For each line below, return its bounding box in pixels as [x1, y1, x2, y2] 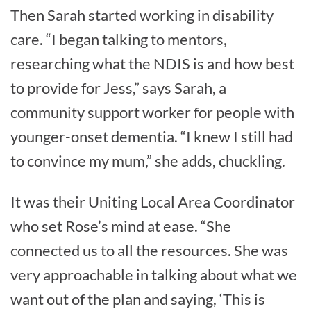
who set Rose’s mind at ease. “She [10, 217, 231, 236]
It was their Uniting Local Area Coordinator [10, 192, 295, 212]
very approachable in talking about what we [10, 265, 297, 285]
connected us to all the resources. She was [10, 241, 288, 260]
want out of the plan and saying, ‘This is [10, 289, 265, 309]
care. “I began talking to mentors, [10, 30, 227, 49]
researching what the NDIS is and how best [10, 54, 294, 74]
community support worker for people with [10, 103, 294, 122]
